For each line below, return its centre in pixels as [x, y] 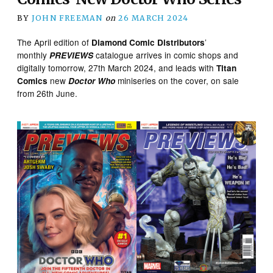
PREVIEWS [72, 55]
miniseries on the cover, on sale [177, 80]
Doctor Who [92, 80]
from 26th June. [48, 93]
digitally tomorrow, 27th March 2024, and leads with [117, 67]
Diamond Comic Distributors [148, 42]
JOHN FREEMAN [67, 18]
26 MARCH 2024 [154, 18]
